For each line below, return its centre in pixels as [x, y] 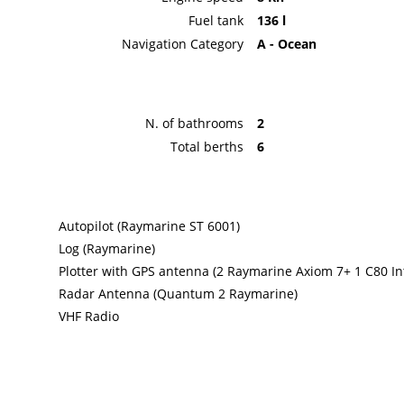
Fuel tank [216, 21]
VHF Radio [89, 317]
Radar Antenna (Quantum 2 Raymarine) [179, 294]
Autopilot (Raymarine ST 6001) [150, 226]
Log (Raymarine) [107, 249]
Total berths [207, 147]
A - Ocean [286, 44]
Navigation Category [182, 44]
